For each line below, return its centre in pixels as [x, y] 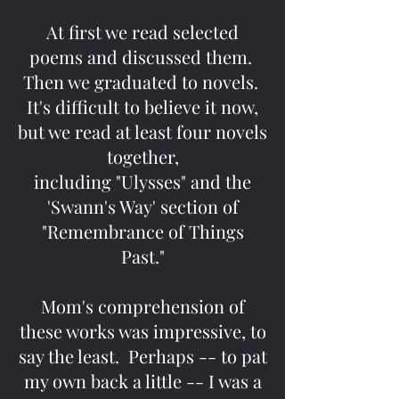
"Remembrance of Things [142, 231]
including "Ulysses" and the [142, 181]
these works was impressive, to [142, 331]
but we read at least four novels [142, 131]
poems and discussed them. [142, 57]
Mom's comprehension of [142, 306]
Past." [142, 256]
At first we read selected [142, 32]
